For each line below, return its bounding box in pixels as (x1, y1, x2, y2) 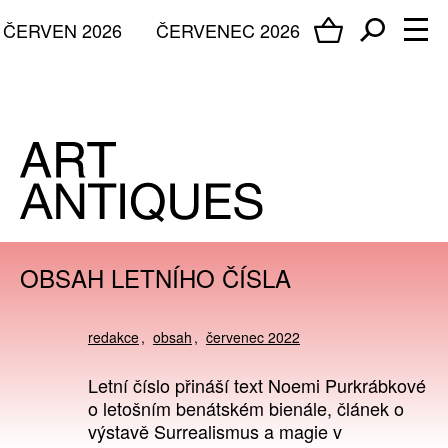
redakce (87, 327, 139, 348)
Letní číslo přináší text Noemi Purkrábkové (87, 372, 426, 399)
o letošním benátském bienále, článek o (87, 395, 404, 422)
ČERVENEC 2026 (156, 16, 300, 43)
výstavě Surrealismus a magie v (87, 418, 342, 445)
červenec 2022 (205, 327, 300, 348)
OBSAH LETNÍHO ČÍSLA (20, 260, 291, 295)
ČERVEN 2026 (3, 16, 122, 43)
